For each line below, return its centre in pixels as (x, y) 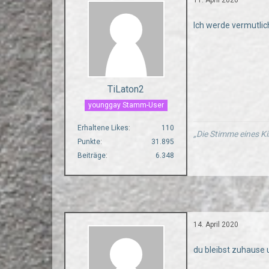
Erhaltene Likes (103, 128)
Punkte (89, 141)
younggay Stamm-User (126, 105)
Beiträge (92, 155)
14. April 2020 (216, 224)
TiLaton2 (126, 89)
